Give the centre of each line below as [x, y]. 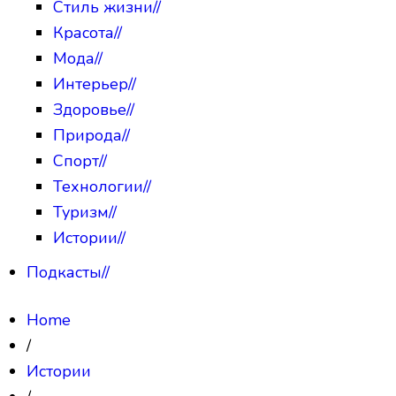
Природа [88, 135]
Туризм [81, 212]
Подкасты [64, 272]
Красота [84, 32]
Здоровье [90, 109]
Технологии [98, 186]
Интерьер [91, 84]
